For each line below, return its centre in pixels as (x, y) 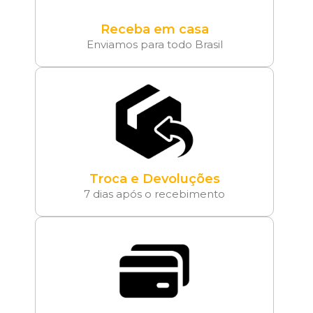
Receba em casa (154, 30)
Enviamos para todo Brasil (154, 45)
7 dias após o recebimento (154, 194)
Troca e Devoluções (154, 179)
